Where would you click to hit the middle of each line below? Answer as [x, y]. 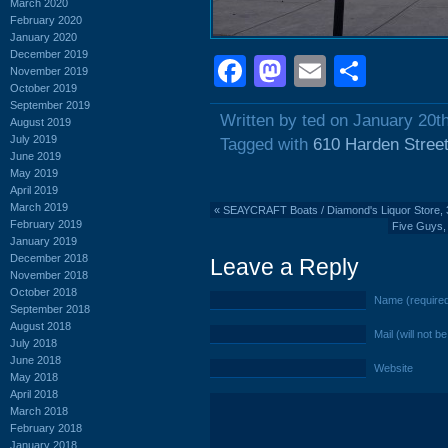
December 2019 [49, 53]
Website [393, 368]
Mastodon [357, 71]
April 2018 [34, 393]
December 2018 [49, 257]
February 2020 [46, 19]
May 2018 [34, 376]
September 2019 [50, 104]
